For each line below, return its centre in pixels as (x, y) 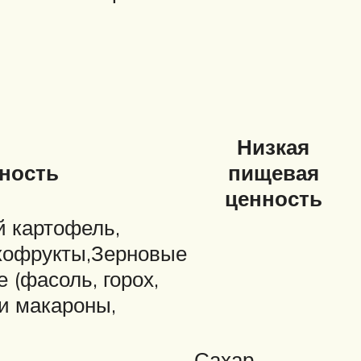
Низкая (273, 147)
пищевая (273, 173)
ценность (273, 199)
